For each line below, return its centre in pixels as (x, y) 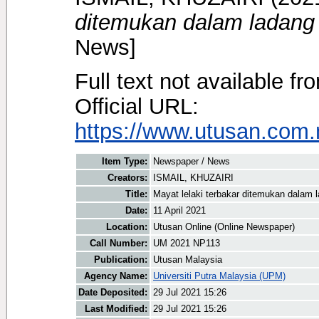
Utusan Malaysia (188, 260)
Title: (136, 194)
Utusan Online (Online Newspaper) (224, 227)
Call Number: (119, 244)
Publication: (121, 260)
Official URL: (137, 106)
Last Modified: (116, 309)
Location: (127, 227)
